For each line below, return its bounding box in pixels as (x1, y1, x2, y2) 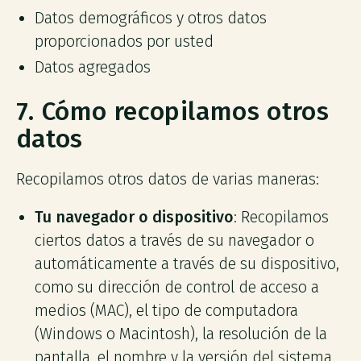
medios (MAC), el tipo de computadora (35, 301, 299, 320)
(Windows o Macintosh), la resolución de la (35, 324, 328, 343)
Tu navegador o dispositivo (35, 207, 234, 226)
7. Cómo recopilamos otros (15, 97, 330, 127)
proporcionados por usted (35, 31, 214, 51)
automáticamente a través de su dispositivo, (35, 254, 340, 273)
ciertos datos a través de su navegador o (35, 230, 315, 250)
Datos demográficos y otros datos (35, 8, 268, 27)
